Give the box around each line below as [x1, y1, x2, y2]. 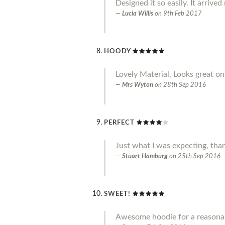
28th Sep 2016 [163, 82, 206, 89]
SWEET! [104, 191, 131, 198]
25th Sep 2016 [178, 153, 220, 160]
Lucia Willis [122, 11, 153, 18]
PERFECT [104, 120, 137, 127]
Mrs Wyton [122, 82, 153, 89]
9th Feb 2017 [163, 11, 202, 18]
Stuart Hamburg [122, 153, 168, 160]
